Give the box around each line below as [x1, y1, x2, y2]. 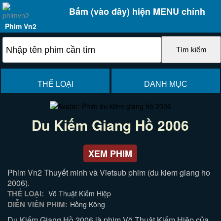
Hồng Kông [70, 199, 106, 209]
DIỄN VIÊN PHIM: [7, 199, 68, 210]
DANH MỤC [144, 80, 187, 88]
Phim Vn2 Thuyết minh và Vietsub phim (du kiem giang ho [7, 167, 211, 178]
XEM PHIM [88, 147, 133, 160]
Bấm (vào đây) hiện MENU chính [69, 5, 205, 18]
